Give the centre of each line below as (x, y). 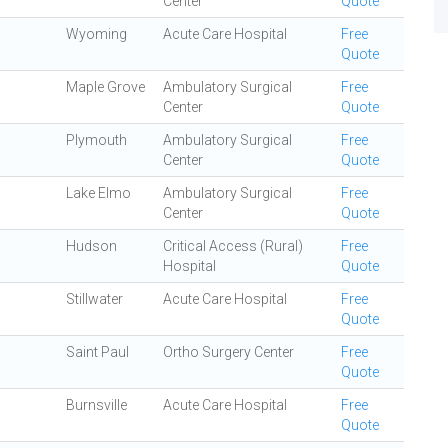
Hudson (91, 246)
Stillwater (94, 299)
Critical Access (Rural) (233, 246)
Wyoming (96, 34)
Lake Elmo (98, 193)
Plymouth (96, 140)
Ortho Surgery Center (228, 352)
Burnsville (96, 405)
